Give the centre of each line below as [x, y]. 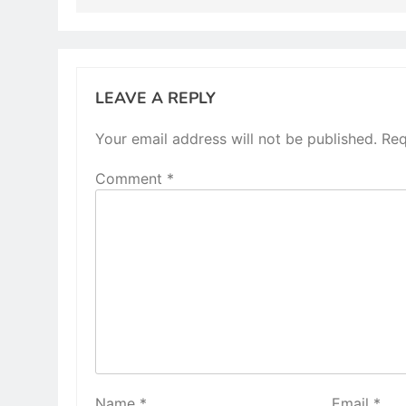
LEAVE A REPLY [155, 98]
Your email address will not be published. [236, 139]
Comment [131, 179]
